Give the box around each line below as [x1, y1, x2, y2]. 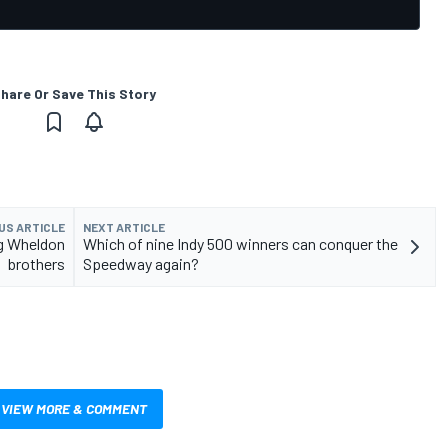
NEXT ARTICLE [83, 219, 165, 234]
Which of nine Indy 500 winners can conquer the [83, 233, 398, 253]
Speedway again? [83, 253, 199, 273]
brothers [8, 253, 65, 273]
